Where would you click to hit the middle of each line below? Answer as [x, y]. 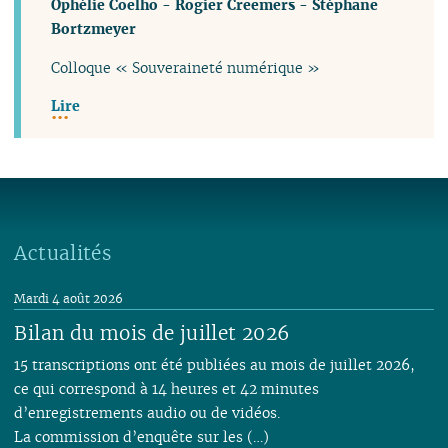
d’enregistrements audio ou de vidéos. [147, 413]
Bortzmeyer [94, 29]
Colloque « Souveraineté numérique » [186, 67]
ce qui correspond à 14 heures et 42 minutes [167, 389]
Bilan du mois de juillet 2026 [152, 333]
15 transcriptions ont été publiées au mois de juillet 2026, [215, 365]
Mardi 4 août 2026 [69, 299]
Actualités [63, 253]
